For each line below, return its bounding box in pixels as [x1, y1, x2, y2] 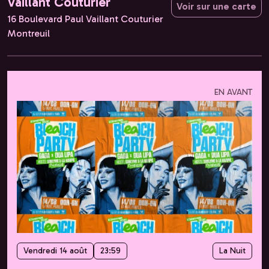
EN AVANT [214, 87, 252, 98]
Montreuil [7, 27, 50, 39]
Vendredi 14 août [23, 246, 87, 256]
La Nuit [219, 246, 246, 256]
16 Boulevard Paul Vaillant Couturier [7, 13, 163, 25]
